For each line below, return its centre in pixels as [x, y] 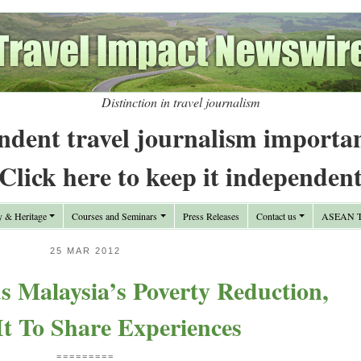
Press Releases [211, 216]
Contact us [276, 216]
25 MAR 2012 [85, 251]
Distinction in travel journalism [180, 102]
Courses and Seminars [115, 216]
